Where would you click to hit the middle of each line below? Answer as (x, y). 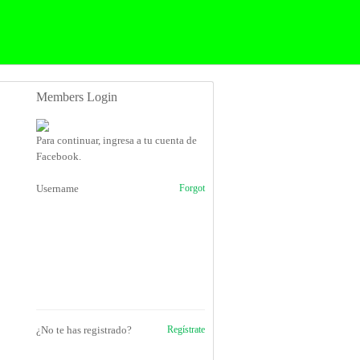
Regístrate (186, 330)
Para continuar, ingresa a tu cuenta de (117, 140)
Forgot (192, 188)
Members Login (77, 97)
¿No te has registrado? (84, 330)
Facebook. (59, 156)
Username (57, 188)
